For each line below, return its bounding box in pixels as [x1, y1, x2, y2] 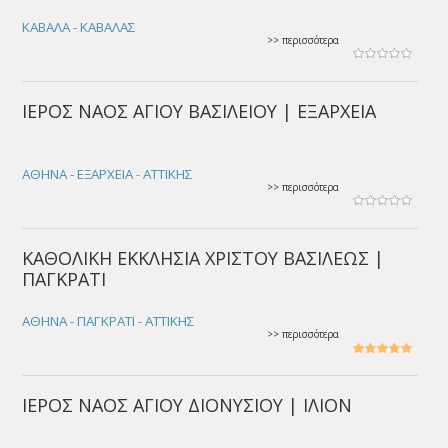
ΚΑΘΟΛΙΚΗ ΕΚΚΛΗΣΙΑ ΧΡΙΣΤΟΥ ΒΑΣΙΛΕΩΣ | [22, 246, 385, 270]
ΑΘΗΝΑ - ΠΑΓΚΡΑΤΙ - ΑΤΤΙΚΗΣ [22, 312, 196, 330]
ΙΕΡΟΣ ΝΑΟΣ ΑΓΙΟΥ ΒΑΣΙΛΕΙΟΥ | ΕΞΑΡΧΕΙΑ [22, 99, 377, 123]
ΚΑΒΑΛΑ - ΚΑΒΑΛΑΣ [22, 18, 137, 36]
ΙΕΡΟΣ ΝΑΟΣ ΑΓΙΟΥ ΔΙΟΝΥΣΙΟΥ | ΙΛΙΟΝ [22, 393, 353, 417]
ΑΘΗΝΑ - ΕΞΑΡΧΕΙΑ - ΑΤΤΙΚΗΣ [22, 165, 194, 183]
